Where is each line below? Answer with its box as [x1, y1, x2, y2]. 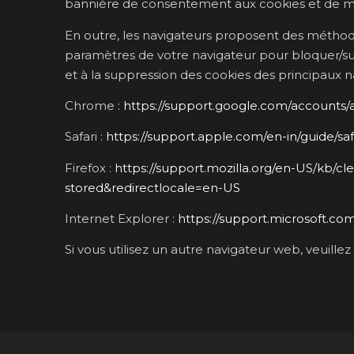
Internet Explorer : [65, 211, 178, 227]
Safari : [65, 129, 106, 145]
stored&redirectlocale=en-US [65, 179, 240, 195]
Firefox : [65, 160, 115, 175]
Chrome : [65, 97, 123, 113]
